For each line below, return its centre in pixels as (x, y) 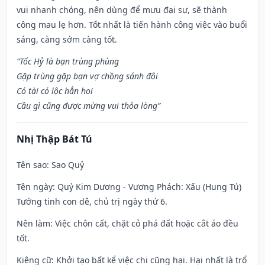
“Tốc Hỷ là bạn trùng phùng (68, 62)
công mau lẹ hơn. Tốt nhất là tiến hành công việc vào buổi (132, 25)
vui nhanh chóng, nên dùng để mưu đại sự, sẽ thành (122, 10)
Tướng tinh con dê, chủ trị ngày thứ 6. (92, 202)
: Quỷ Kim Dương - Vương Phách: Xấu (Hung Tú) (147, 187)
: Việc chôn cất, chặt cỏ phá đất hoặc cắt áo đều (144, 224)
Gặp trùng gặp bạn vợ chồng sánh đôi (87, 76)
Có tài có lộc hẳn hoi (55, 91)
